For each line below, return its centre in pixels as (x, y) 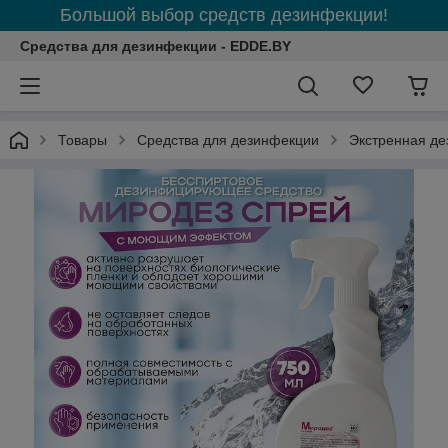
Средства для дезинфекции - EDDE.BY (155, 46)
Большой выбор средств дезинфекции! (224, 15)
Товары (82, 140)
